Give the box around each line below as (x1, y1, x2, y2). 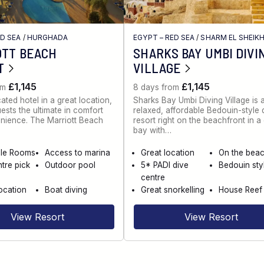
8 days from (133, 82, 182, 93)
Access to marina (45, 148, 111, 158)
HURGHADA (27, 32, 68, 42)
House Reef (218, 185, 262, 195)
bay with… (133, 126, 172, 136)
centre (141, 173, 166, 183)
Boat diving (45, 185, 88, 195)
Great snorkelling (141, 185, 205, 195)
